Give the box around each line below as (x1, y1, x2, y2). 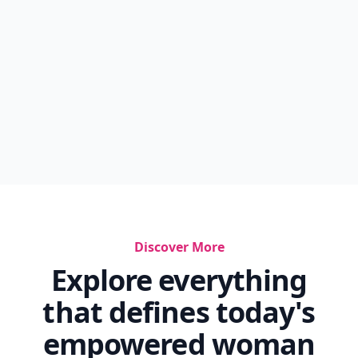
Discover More (133, 238, 225, 256)
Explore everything (50, 261, 308, 300)
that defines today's (42, 292, 316, 332)
